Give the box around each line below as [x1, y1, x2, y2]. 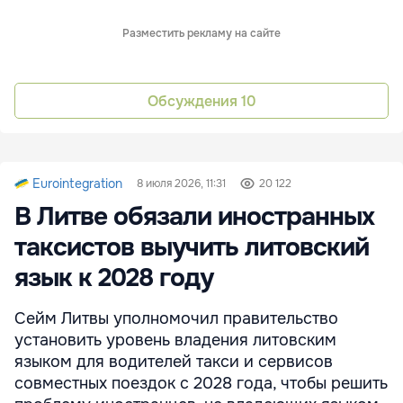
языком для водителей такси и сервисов [14, 352, 333, 372]
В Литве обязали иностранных [14, 201, 374, 234]
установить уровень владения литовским [14, 330, 336, 351]
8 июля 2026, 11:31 [137, 176, 226, 192]
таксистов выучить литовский [14, 231, 369, 264]
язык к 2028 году [14, 262, 213, 295]
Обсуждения [147, 91, 241, 111]
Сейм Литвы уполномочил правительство [14, 309, 338, 329]
